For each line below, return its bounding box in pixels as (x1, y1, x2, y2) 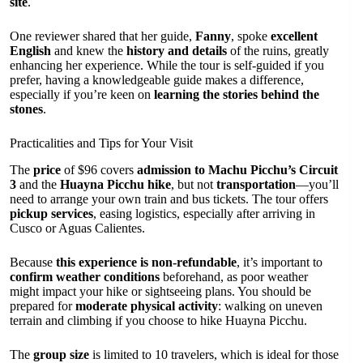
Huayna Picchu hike (60, 177, 171, 191)
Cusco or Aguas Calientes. (10, 221, 145, 235)
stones (10, 102, 43, 117)
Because (10, 255, 56, 269)
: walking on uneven (218, 299, 322, 313)
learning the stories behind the (154, 88, 319, 102)
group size (33, 348, 89, 361)
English (10, 44, 51, 58)
